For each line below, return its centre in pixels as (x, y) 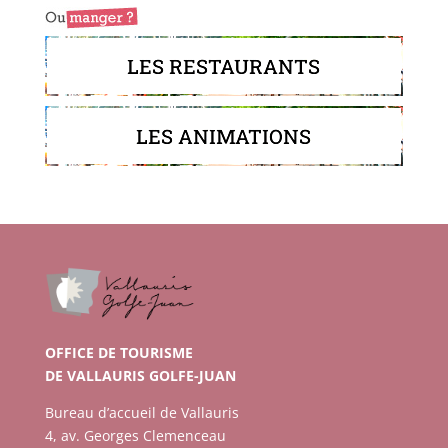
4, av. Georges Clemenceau (135, 436)
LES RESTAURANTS (224, 65)
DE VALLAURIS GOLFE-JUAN (140, 376)
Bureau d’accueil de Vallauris (141, 413)
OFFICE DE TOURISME (118, 353)
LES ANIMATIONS (224, 135)
